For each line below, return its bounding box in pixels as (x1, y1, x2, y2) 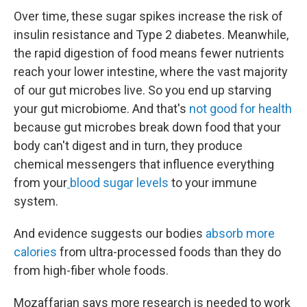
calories (14, 245, 57, 259)
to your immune (169, 175, 257, 190)
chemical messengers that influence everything (14, 157, 274, 171)
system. (14, 194, 58, 208)
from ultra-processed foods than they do (57, 245, 281, 259)
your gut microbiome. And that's (14, 101, 186, 116)
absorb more (203, 226, 275, 241)
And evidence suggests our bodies (14, 226, 203, 241)
